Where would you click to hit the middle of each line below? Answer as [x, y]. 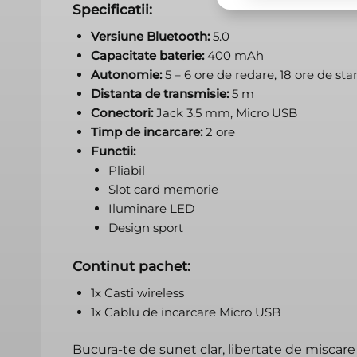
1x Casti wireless [137, 292]
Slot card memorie [163, 190]
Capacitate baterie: [147, 56]
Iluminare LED [151, 209]
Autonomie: [126, 75]
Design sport [146, 228]
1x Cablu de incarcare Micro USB [185, 312]
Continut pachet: [131, 266]
